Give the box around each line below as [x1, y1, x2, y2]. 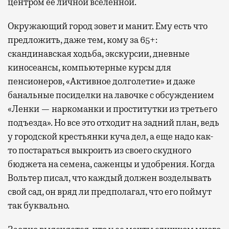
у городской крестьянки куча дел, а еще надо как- [8, 131, 214, 143]
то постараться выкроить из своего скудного [8, 145, 191, 156]
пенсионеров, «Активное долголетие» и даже [8, 76, 195, 87]
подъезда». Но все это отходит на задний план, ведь [8, 117, 219, 129]
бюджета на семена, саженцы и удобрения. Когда [8, 158, 215, 170]
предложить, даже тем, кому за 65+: [8, 34, 157, 46]
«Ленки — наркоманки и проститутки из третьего [8, 103, 217, 115]
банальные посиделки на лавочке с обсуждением [8, 89, 214, 101]
